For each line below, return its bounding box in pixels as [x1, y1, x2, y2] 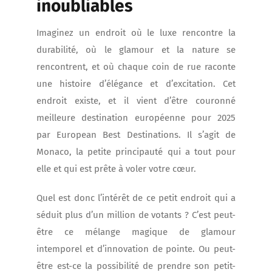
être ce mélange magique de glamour [36, 226, 236, 238]
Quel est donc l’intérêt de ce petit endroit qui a [36, 192, 236, 204]
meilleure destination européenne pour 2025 [36, 112, 236, 124]
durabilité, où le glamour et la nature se [36, 44, 236, 56]
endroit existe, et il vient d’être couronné [36, 95, 236, 107]
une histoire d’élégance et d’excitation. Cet [36, 78, 236, 90]
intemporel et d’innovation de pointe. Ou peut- [36, 243, 236, 255]
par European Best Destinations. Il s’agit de [36, 129, 236, 141]
